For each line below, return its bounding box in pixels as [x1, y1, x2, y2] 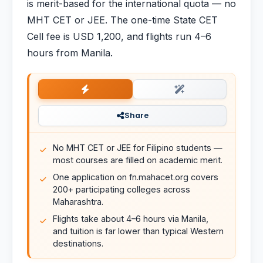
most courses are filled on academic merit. [53, 155, 222, 165]
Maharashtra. [53, 197, 103, 207]
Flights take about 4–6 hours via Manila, [53, 214, 208, 224]
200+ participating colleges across [53, 184, 190, 194]
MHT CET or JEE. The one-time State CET [27, 14, 218, 26]
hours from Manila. [27, 47, 113, 59]
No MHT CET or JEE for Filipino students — [53, 143, 222, 153]
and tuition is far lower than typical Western [53, 226, 224, 236]
